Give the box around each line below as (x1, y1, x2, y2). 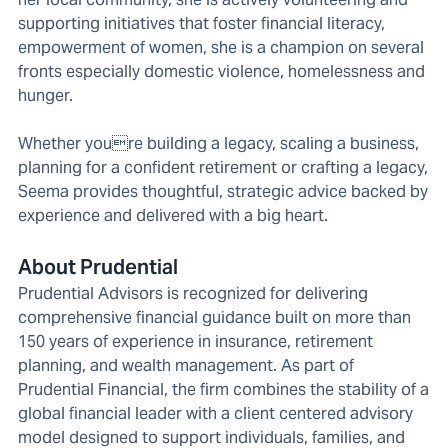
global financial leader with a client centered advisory (18, 403, 413, 425)
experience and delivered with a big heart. (18, 205, 328, 227)
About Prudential (18, 254, 178, 281)
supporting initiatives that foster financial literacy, (18, 13, 385, 35)
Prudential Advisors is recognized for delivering (18, 283, 368, 305)
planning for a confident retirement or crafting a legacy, (18, 157, 428, 179)
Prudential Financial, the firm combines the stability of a (18, 379, 429, 401)
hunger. (18, 85, 73, 107)
